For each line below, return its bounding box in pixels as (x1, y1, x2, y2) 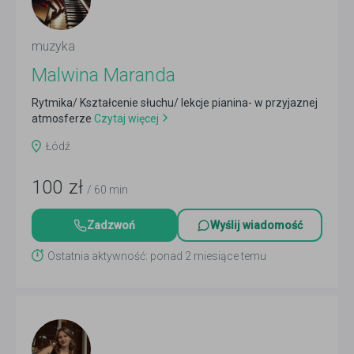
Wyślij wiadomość (210, 219, 303, 232)
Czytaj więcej (92, 112, 159, 125)
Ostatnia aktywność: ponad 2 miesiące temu (47, 250, 266, 262)
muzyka (32, 39, 75, 54)
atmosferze (32, 112, 92, 125)
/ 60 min (87, 183, 128, 196)
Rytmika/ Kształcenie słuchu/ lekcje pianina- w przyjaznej (32, 96, 318, 109)
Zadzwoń (87, 219, 135, 232)
